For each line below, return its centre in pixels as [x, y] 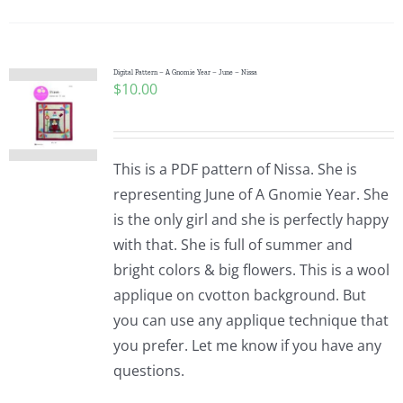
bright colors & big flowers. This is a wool [251, 270]
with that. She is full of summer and [233, 245]
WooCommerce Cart [91, 194]
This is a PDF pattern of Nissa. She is [235, 169]
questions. [148, 371]
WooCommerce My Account [116, 253]
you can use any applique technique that [251, 320]
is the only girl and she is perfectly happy [251, 219]
